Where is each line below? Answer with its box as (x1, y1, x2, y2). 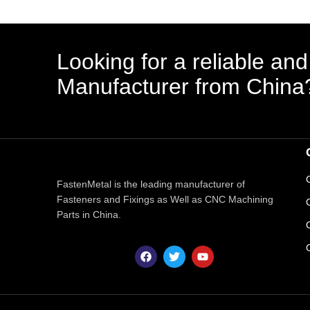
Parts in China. (57, 208, 121, 220)
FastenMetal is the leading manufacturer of (57, 178, 248, 190)
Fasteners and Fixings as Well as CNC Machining (57, 193, 273, 205)
